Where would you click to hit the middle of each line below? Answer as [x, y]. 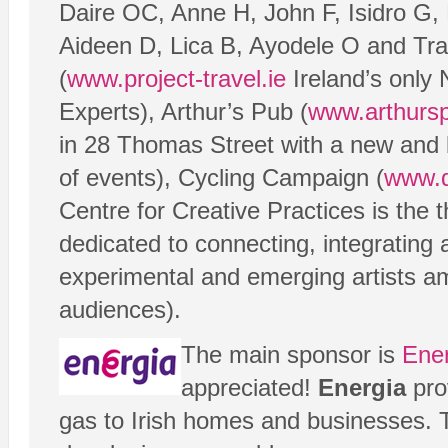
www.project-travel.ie [176, 79]
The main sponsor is [291, 355]
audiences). [120, 310]
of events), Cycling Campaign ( [221, 178]
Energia [362, 388]
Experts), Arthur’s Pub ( [183, 112]
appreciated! [249, 388]
